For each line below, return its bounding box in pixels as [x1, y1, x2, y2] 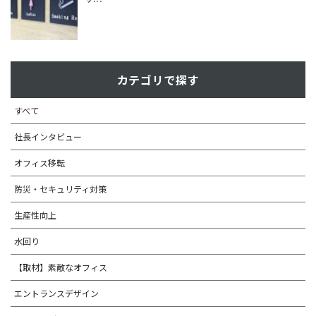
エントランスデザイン [14, 286, 99, 299]
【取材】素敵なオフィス [14, 260, 107, 273]
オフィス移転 [14, 156, 65, 169]
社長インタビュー [14, 130, 82, 142]
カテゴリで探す [116, 71, 200, 88]
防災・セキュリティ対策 [14, 182, 107, 195]
